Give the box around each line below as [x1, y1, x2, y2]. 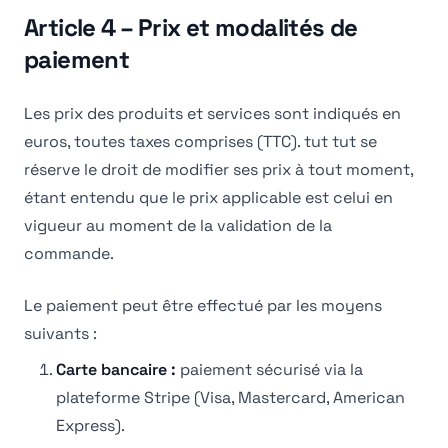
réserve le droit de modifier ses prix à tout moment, [24, 159, 413, 180]
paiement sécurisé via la [180, 359, 363, 380]
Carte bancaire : [56, 359, 176, 380]
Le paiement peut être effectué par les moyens [24, 295, 382, 316]
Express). [56, 415, 125, 436]
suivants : [24, 323, 97, 344]
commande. [24, 243, 114, 264]
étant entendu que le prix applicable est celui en [24, 187, 393, 208]
